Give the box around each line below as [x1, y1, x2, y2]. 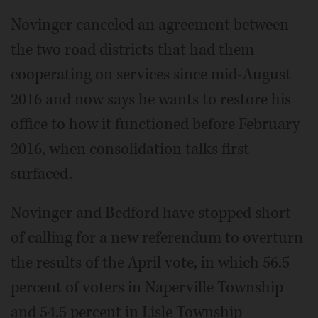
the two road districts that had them [11, 39, 254, 60]
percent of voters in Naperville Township [11, 277, 283, 298]
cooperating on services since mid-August [11, 64, 291, 85]
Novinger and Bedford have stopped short [11, 202, 291, 224]
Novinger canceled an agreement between [11, 14, 289, 35]
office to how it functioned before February [11, 114, 300, 135]
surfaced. [11, 163, 72, 185]
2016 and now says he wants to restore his [11, 89, 291, 110]
